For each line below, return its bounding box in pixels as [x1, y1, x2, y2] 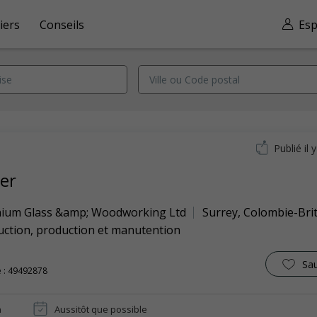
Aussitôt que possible [54, 302, 147, 316]
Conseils [40, 16, 84, 33]
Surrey [202, 204, 238, 220]
